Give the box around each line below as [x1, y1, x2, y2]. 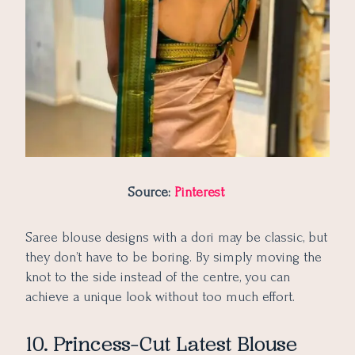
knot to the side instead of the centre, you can [25, 269, 290, 285]
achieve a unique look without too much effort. [25, 289, 295, 305]
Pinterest [174, 185, 228, 200]
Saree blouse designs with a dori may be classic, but [25, 230, 327, 246]
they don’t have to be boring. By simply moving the [25, 250, 322, 265]
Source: [127, 185, 174, 200]
